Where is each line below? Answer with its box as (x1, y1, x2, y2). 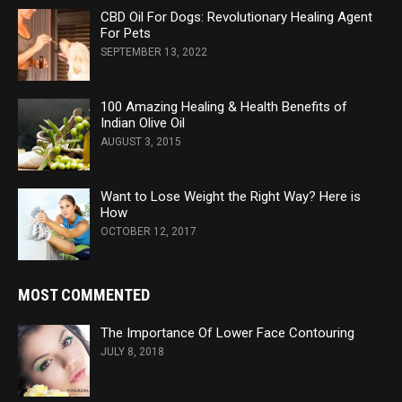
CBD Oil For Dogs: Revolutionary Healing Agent (100, 9, 372, 26)
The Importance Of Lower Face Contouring (100, 325, 354, 342)
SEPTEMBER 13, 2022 (100, 46, 207, 59)
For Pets (100, 25, 151, 42)
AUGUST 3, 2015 (100, 135, 181, 149)
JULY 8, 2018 (100, 345, 164, 359)
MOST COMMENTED (18, 285, 150, 305)
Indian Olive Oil (100, 115, 185, 132)
